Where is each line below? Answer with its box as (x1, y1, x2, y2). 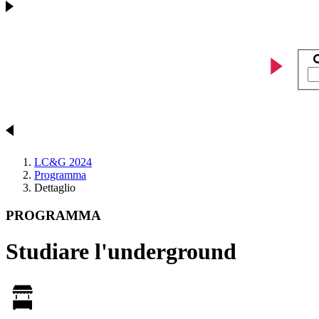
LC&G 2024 (34, 156, 92, 169)
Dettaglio (34, 182, 75, 194)
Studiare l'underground (6, 239, 236, 265)
